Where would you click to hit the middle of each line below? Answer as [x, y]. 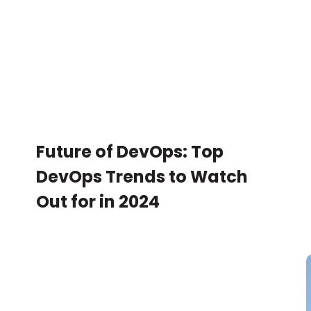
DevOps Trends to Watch [142, 177]
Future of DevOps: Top [130, 152]
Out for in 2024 [98, 202]
